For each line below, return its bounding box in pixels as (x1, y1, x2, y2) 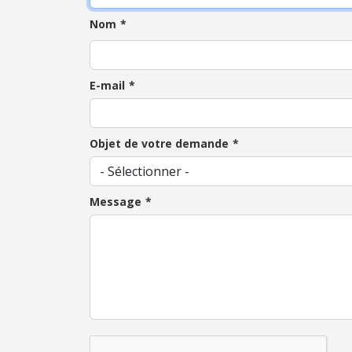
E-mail (90, 78, 125, 93)
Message (90, 194, 141, 209)
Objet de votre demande (90, 136, 229, 151)
